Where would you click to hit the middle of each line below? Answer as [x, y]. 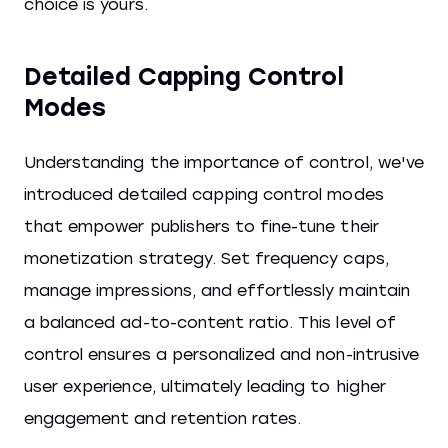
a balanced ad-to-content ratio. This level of [210, 322]
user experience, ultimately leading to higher [205, 386]
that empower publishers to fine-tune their [201, 226]
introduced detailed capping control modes [204, 194]
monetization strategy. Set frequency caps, [206, 258]
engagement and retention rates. [163, 418]
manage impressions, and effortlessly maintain [217, 290]
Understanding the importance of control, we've [224, 162]
